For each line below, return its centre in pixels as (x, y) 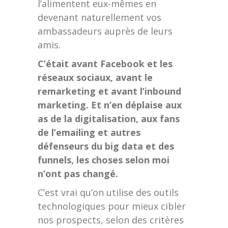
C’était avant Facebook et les (105, 64)
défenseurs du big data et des (106, 146)
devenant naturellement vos (99, 17)
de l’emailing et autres (89, 132)
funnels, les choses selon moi (104, 160)
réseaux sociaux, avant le (95, 77)
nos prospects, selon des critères (111, 220)
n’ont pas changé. (78, 174)
